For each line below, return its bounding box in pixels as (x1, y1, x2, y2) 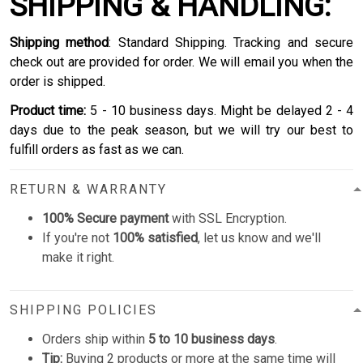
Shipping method (10, 34, 109, 50)
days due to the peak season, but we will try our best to (10, 122, 353, 138)
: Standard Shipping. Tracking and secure (109, 34, 354, 50)
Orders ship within (42, 331, 148, 347)
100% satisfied (113, 229, 198, 246)
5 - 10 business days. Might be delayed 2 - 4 (86, 102, 354, 118)
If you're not (42, 229, 113, 246)
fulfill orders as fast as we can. (10, 141, 187, 157)
